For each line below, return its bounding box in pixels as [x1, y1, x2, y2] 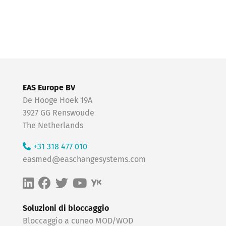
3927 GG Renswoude [23, 109, 94, 118]
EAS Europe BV [23, 84, 75, 92]
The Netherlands [23, 122, 83, 130]
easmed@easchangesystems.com [23, 155, 146, 164]
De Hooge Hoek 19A [23, 96, 92, 105]
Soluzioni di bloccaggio [23, 204, 109, 213]
